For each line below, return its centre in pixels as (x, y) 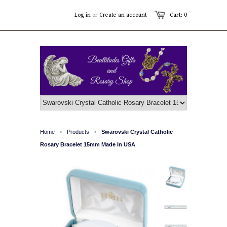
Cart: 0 (178, 15)
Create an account (123, 15)
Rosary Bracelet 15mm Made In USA (88, 144)
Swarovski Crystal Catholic (137, 131)
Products (78, 131)
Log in (83, 15)
